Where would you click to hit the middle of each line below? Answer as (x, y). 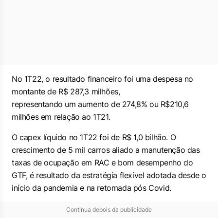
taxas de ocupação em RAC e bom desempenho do (102, 163)
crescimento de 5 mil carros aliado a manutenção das (106, 150)
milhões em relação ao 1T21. (61, 117)
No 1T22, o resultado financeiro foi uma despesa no (103, 79)
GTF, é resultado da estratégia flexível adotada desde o (109, 175)
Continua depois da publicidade (109, 209)
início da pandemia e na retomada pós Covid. (91, 188)
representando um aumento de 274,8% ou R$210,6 (100, 104)
